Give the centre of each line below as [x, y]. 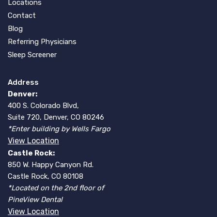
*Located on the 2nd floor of [56, 188]
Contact [22, 15]
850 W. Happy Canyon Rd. [51, 165]
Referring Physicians [42, 42]
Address [23, 82]
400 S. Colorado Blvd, [43, 106]
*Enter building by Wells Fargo [59, 129]
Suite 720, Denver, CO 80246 [56, 117]
